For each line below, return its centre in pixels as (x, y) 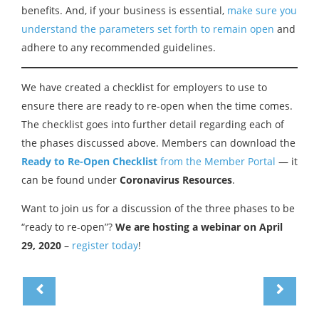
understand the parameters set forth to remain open (148, 29)
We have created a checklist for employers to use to (144, 87)
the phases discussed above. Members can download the (158, 143)
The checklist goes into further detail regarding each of (153, 124)
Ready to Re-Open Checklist (89, 161)
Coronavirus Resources (176, 180)
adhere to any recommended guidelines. (119, 47)
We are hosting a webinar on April (199, 227)
